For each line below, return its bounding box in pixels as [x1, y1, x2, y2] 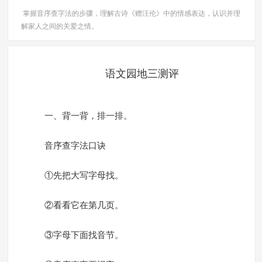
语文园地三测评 [105, 68, 179, 80]
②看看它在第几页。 [44, 201, 123, 211]
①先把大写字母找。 [44, 171, 123, 181]
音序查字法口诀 [44, 141, 106, 151]
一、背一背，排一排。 [44, 111, 132, 121]
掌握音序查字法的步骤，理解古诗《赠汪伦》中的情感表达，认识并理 [22, 9, 240, 18]
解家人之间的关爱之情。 [20, 22, 98, 31]
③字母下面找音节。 [44, 230, 123, 240]
